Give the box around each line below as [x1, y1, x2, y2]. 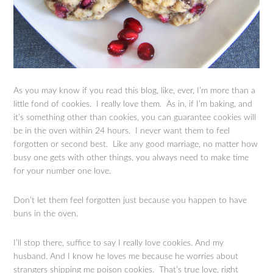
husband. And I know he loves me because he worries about [13, 252, 239, 261]
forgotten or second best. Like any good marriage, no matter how [13, 140, 258, 149]
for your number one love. [13, 167, 112, 176]
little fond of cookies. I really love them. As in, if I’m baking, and [13, 100, 253, 109]
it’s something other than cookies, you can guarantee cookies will [13, 113, 257, 122]
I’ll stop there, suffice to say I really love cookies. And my [13, 239, 224, 248]
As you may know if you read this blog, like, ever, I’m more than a [13, 87, 256, 96]
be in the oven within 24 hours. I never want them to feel [13, 127, 230, 136]
